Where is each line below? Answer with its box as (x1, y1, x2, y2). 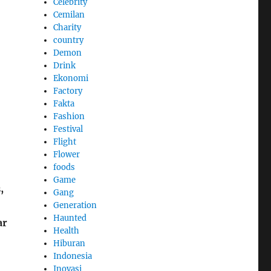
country (53, 35, 84, 46)
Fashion (53, 111, 85, 122)
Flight (53, 137, 77, 148)
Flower (53, 149, 80, 160)
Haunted (53, 213, 87, 224)
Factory (53, 86, 83, 97)
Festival (53, 124, 83, 135)
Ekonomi (53, 73, 89, 84)
